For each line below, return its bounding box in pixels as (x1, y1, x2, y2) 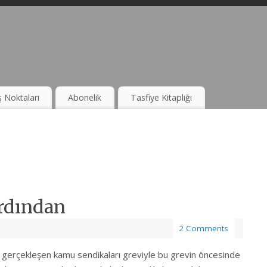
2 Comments (179, 223, 228, 234)
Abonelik (68, 92, 102, 104)
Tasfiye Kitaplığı (131, 92, 193, 104)
